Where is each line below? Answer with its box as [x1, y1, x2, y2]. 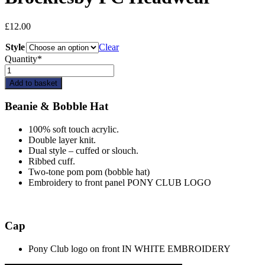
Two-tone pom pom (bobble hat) [28, 167, 150, 177]
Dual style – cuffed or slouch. [28, 146, 138, 156]
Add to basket [9, 78, 57, 88]
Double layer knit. [28, 135, 96, 146]
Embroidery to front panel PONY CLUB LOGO [28, 177, 211, 188]
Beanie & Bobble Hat [5, 100, 108, 113]
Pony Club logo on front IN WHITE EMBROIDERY [28, 243, 231, 254]
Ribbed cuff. [28, 156, 75, 167]
